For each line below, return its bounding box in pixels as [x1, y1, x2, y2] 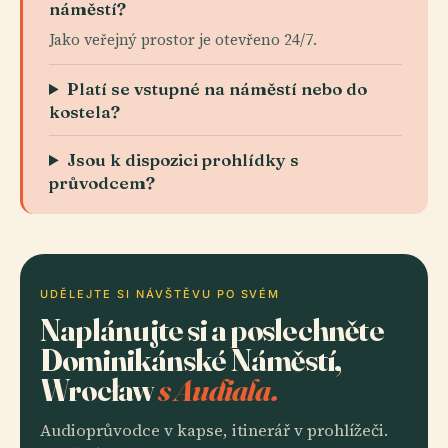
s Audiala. [157, 370, 278, 409]
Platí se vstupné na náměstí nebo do [67, 78, 368, 99]
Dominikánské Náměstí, [40, 340, 342, 379]
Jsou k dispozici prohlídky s [67, 149, 300, 170]
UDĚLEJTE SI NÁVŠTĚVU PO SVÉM [40, 287, 281, 301]
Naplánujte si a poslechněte [40, 310, 384, 349]
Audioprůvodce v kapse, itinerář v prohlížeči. [40, 419, 388, 442]
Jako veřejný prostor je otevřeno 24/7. [49, 29, 317, 50]
